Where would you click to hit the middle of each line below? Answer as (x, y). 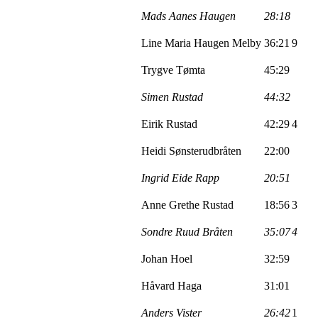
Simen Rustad (172, 97)
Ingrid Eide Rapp (180, 177)
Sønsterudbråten (205, 150)
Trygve (159, 70)
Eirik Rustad (169, 124)
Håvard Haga (171, 285)
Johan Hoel (167, 258)
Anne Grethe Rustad (187, 204)
